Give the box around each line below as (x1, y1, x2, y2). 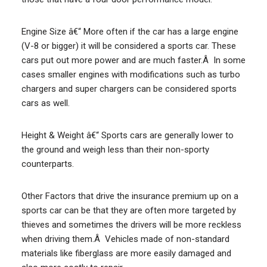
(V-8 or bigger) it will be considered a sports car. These (21, 41, 236, 51)
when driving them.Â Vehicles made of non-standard (21, 234, 229, 244)
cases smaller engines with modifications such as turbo (21, 69, 240, 80)
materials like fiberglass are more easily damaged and (21, 248, 231, 259)
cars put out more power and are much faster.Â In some (21, 55, 246, 66)
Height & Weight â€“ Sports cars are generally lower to (21, 130, 234, 141)
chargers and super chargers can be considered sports (21, 83, 237, 94)
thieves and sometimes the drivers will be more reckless (21, 219, 241, 230)
